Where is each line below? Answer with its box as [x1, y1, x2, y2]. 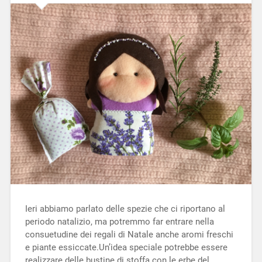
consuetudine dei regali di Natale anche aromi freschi [25, 229, 233, 240]
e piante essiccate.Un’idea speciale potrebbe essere [25, 242, 227, 253]
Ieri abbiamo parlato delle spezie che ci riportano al [25, 203, 225, 214]
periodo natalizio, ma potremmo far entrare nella [25, 216, 214, 227]
